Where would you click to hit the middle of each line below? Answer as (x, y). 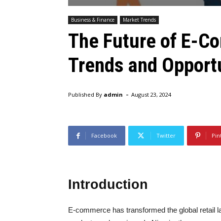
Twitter (166, 136)
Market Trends (139, 20)
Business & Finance (93, 20)
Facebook (104, 136)
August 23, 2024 (151, 95)
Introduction (108, 185)
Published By (85, 95)
